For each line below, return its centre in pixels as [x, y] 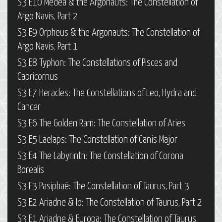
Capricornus [38, 77]
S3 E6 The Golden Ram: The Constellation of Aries [101, 124]
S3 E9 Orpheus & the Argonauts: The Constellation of [109, 33]
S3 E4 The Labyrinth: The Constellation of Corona [100, 156]
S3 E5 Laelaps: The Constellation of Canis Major [97, 140]
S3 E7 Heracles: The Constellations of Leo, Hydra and [107, 93]
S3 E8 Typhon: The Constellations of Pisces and [97, 63]
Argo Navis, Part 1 [48, 47]
